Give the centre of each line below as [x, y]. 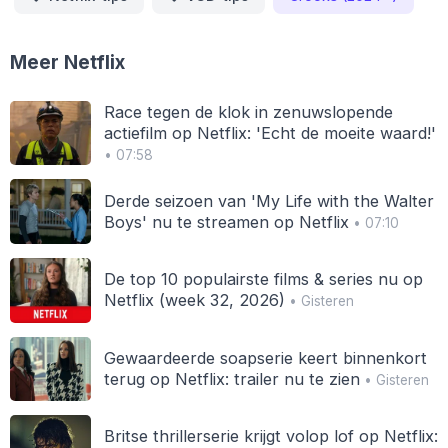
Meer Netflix [67, 62]
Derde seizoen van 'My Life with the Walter [268, 200]
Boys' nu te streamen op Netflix [226, 221]
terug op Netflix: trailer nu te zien [231, 378]
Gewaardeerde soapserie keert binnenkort [265, 357]
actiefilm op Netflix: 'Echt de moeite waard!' [269, 132]
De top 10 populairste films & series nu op [263, 279]
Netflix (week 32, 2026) [194, 300]
